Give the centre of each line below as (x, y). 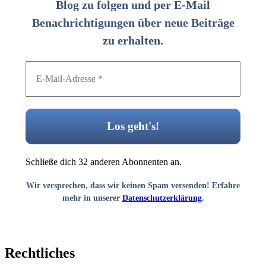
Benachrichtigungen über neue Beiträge (133, 23)
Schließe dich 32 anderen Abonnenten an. (104, 162)
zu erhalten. (133, 40)
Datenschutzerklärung (162, 198)
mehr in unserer (92, 198)
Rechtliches (40, 253)
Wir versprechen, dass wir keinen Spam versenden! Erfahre (133, 186)
